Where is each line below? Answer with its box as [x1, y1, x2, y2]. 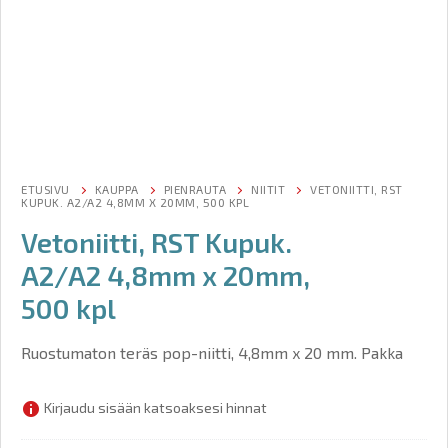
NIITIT [251, 181, 285, 196]
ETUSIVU [21, 181, 70, 196]
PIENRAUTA [163, 181, 226, 196]
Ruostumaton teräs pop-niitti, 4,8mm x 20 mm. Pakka [21, 342, 403, 362]
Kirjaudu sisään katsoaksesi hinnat [41, 399, 267, 417]
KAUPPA [94, 181, 139, 196]
